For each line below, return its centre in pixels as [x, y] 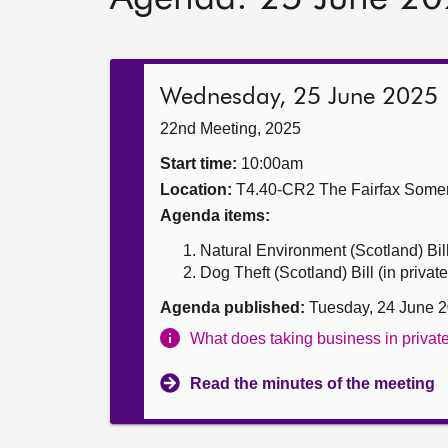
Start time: [198, 163]
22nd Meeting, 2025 [230, 128]
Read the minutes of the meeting [312, 383]
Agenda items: [215, 215]
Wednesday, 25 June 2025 [299, 97]
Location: [196, 189]
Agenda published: [232, 307]
